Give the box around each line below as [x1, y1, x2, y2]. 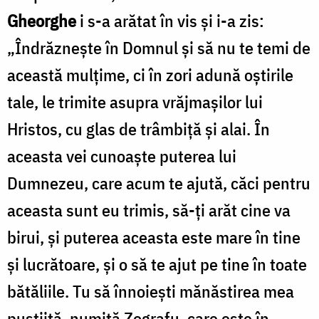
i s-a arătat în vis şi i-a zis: [76, 9, 264, 32]
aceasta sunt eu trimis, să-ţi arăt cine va [7, 198, 291, 221]
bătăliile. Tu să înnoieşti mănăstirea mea [7, 279, 294, 303]
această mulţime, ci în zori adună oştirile [7, 63, 293, 86]
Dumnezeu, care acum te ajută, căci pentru [7, 171, 310, 194]
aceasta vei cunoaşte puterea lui [7, 144, 236, 167]
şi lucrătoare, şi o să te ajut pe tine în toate [7, 252, 307, 276]
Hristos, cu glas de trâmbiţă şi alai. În [7, 117, 270, 140]
